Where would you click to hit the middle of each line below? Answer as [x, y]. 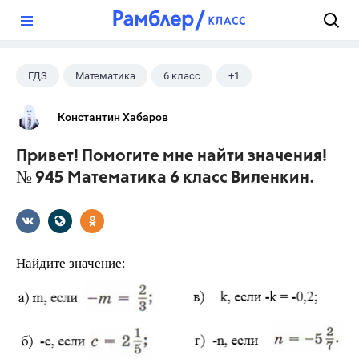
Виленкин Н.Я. [63, 107]
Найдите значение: [71, 262]
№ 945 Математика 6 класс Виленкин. [165, 178]
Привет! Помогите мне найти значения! [171, 157]
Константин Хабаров [113, 117]
